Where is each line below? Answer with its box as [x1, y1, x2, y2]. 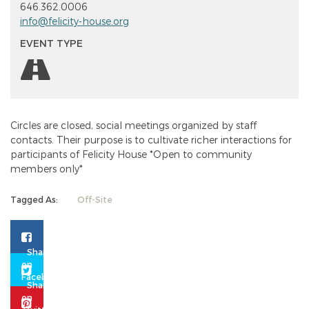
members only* [10, 163, 83, 175]
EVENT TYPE [20, 37, 83, 50]
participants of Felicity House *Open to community [10, 148, 252, 161]
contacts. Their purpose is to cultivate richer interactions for [10, 134, 292, 146]
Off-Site [74, 194, 112, 204]
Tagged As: [10, 194, 58, 204]
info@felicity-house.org [20, 15, 129, 28]
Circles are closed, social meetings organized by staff [10, 119, 257, 132]
